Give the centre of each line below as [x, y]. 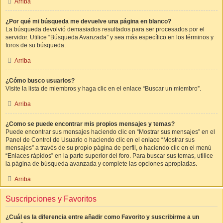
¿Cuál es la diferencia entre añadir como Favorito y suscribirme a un [102, 217]
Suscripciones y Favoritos [51, 199]
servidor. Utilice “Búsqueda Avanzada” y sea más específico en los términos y [110, 37]
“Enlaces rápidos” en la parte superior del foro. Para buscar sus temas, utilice [109, 156]
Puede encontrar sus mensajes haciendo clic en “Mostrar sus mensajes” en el [110, 132]
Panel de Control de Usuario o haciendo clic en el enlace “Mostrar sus [100, 140]
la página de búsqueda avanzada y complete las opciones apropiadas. [101, 164]
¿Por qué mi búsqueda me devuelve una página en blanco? [88, 21]
